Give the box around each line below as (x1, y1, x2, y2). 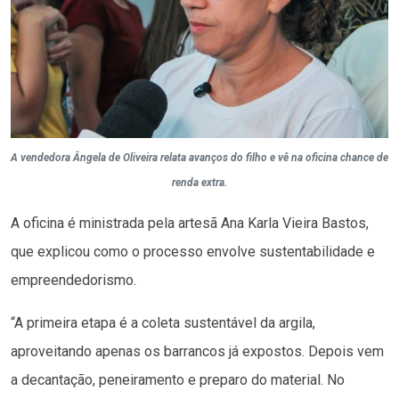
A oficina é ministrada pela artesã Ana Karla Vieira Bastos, (11, 215, 369, 232)
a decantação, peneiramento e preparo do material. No (11, 371, 345, 389)
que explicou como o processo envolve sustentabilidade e (11, 243, 375, 261)
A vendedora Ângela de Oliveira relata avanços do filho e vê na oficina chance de (11, 151, 388, 165)
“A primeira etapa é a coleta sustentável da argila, (11, 314, 315, 332)
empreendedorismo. (11, 272, 136, 289)
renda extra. (172, 176, 227, 190)
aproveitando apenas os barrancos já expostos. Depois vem (11, 343, 384, 361)
